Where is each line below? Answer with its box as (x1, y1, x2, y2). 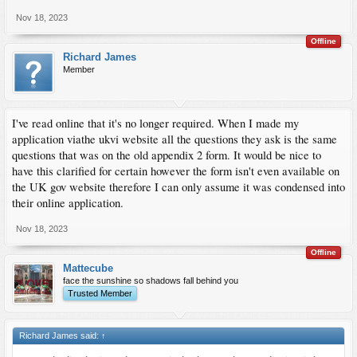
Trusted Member (68, 288, 132, 299)
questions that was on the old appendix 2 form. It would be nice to (12, 147, 321, 163)
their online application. (12, 195, 124, 211)
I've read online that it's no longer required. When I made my (12, 116, 299, 131)
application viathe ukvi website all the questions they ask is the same (12, 131, 337, 147)
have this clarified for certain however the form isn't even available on (12, 163, 339, 179)
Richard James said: (19, 331, 101, 341)
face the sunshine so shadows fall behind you (63, 276, 238, 286)
